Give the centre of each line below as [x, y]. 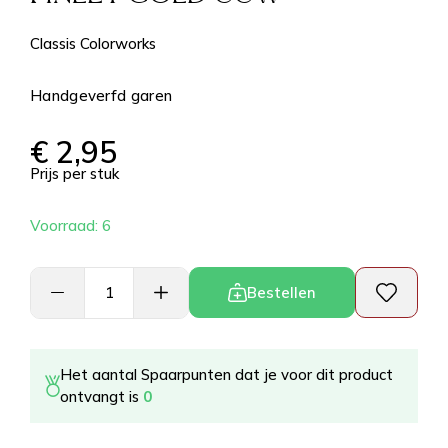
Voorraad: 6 [70, 225]
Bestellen [281, 293]
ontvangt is [101, 396]
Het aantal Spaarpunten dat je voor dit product [226, 374]
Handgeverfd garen [101, 95]
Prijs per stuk [74, 173]
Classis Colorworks [93, 43]
